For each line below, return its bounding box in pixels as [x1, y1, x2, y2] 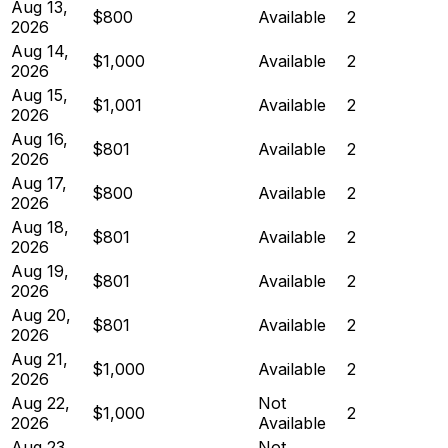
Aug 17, [11, 172, 67, 193]
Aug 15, [11, 84, 68, 105]
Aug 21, [11, 348, 68, 369]
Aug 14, [11, 40, 69, 61]
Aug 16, [11, 128, 68, 149]
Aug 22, [11, 392, 70, 413]
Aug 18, [11, 216, 69, 237]
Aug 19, [11, 260, 69, 281]
